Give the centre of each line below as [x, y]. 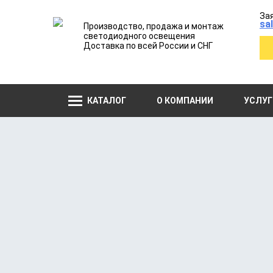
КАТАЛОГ [107, 101]
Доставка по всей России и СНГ [148, 46]
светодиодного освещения [139, 36]
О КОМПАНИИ [185, 101]
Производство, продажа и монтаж [154, 26]
